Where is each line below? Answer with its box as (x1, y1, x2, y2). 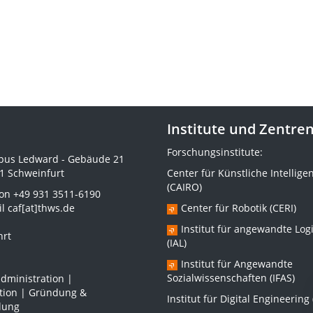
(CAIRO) (167, 180, 202, 194)
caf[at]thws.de (7, 201, 75, 214)
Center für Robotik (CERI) (181, 201, 296, 214)
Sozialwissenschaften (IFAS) (167, 271, 295, 284)
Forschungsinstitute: (167, 145, 263, 159)
